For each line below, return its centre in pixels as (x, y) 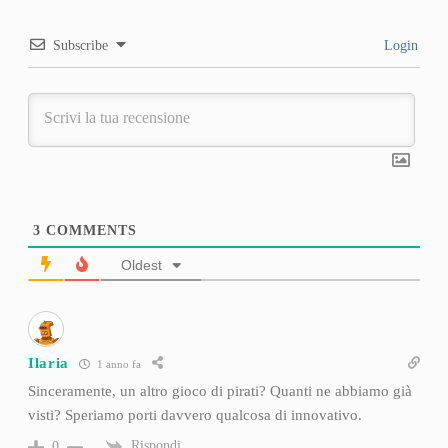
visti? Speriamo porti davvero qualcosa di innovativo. (194, 415)
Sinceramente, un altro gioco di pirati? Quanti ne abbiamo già (219, 391)
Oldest (141, 265)
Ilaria (48, 362)
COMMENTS (88, 231)
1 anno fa (118, 363)
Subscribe (80, 46)
